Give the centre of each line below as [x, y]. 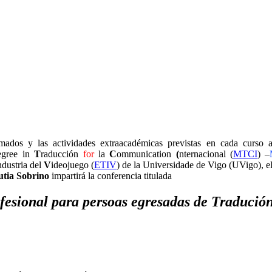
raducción [62, 154]
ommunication [146, 154]
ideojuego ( [72, 165]
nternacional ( [206, 154]
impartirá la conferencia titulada [110, 176]
